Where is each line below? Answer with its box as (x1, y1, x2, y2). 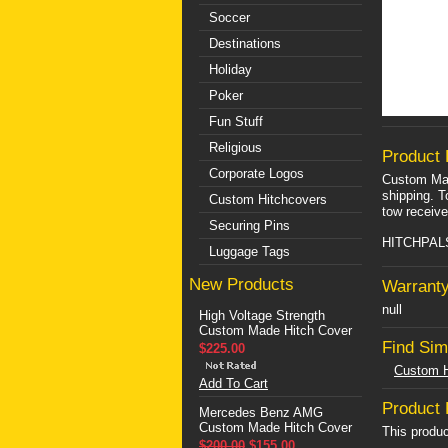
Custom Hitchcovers (209, 192, 327, 207)
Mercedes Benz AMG (199, 405, 323, 420)
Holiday (209, 62, 252, 77)
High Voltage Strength (199, 308, 325, 323)
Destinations (209, 36, 281, 51)
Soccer (209, 10, 250, 25)
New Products (189, 275, 294, 294)
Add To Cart (199, 376, 268, 391)
